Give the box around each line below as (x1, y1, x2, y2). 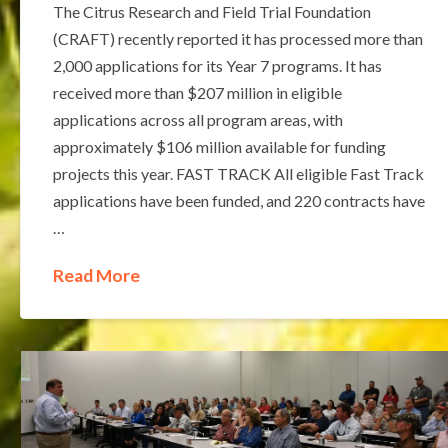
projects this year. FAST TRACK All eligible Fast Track (52, 163, 424, 183)
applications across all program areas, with (52, 109, 343, 129)
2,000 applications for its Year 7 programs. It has (52, 55, 382, 75)
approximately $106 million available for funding (52, 136, 386, 156)
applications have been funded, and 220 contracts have (52, 190, 425, 210)
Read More (52, 264, 140, 286)
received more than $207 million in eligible (52, 82, 342, 102)
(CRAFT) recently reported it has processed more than (52, 28, 423, 48)
